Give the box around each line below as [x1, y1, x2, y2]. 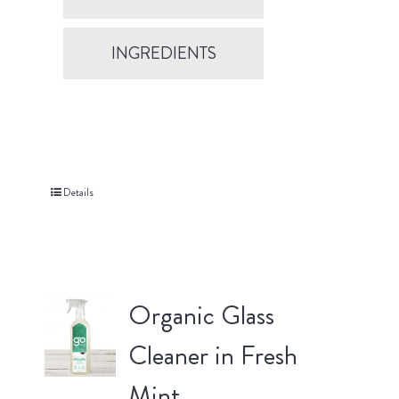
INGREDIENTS [110, 41, 216, 66]
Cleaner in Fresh [127, 337, 297, 375]
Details [62, 184, 94, 201]
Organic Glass [127, 297, 274, 335]
